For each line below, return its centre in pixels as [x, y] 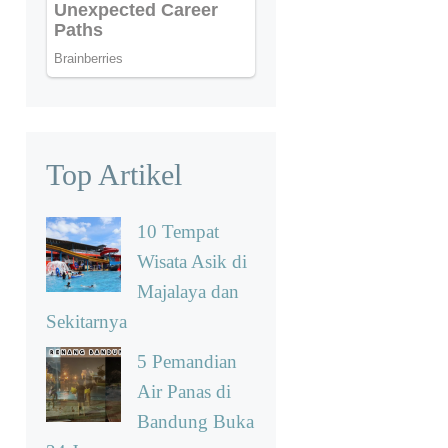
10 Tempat [178, 232]
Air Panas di [184, 391]
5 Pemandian [187, 361]
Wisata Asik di [192, 262]
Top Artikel [114, 175]
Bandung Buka [195, 421]
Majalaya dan [188, 292]
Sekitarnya [86, 322]
